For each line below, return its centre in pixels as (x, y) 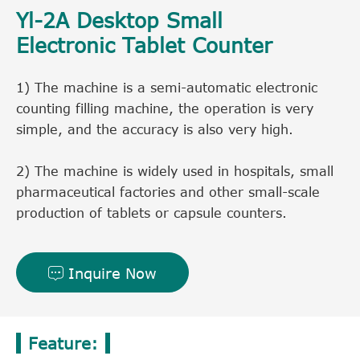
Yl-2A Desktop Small (119, 19)
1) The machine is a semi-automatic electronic (167, 87)
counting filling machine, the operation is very (165, 108)
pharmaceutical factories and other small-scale (168, 192)
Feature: (63, 342)
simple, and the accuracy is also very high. (155, 129)
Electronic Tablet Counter (144, 44)
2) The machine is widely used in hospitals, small (175, 171)
